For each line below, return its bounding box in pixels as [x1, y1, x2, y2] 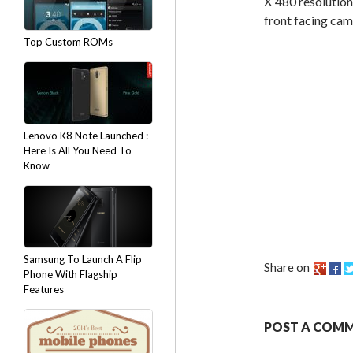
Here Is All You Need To [24, 144, 132, 157]
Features [24, 283, 64, 295]
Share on [264, 260, 310, 274]
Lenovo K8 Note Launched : [24, 129, 148, 142]
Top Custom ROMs [24, 35, 113, 48]
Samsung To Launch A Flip [24, 253, 142, 266]
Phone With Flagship [24, 268, 117, 281]
